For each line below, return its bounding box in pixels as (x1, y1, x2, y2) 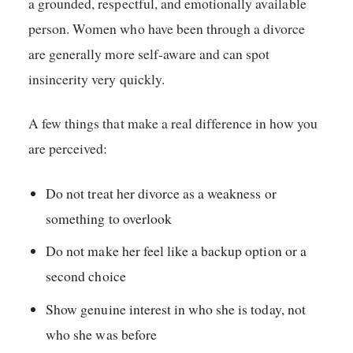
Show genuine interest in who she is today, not (46, 299, 306, 319)
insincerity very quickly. (28, 69, 165, 88)
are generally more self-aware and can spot (28, 43, 270, 63)
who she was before (46, 325, 157, 344)
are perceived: (28, 139, 108, 158)
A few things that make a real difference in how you (28, 113, 318, 133)
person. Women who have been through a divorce (28, 18, 306, 38)
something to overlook (46, 208, 172, 228)
